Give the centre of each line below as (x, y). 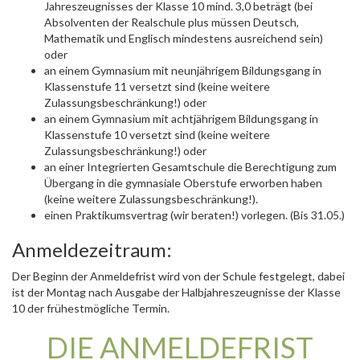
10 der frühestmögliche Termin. (91, 308)
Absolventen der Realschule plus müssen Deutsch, (172, 22)
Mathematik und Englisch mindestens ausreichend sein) (184, 38)
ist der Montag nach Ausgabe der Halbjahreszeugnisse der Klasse (176, 292)
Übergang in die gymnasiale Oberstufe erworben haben (183, 183)
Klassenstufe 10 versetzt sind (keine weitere (157, 135)
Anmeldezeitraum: (92, 250)
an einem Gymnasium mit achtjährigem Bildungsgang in (181, 119)
